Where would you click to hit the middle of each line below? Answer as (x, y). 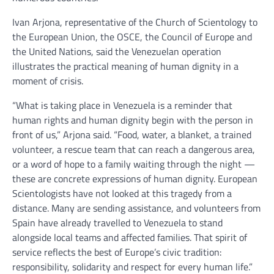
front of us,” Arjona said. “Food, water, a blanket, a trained (132, 135)
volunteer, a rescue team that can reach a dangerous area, (134, 149)
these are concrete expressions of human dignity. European (135, 179)
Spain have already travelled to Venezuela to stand (117, 223)
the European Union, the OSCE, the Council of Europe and (132, 37)
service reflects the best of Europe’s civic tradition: (117, 252)
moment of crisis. (48, 81)
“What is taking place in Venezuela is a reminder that (122, 105)
